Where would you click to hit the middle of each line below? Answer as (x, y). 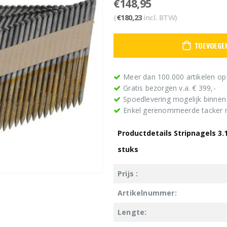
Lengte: (132, 212)
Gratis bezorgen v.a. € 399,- (169, 88)
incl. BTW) (160, 17)
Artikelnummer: (147, 193)
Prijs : (128, 173)
